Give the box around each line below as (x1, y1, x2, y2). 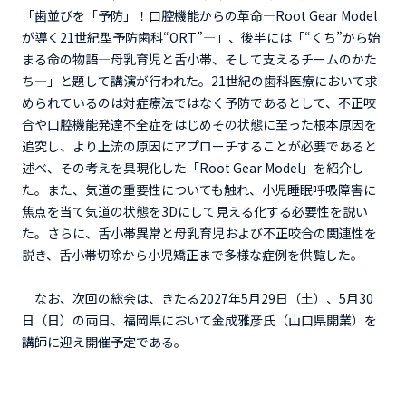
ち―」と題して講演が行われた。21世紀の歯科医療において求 (22, 72, 378, 91)
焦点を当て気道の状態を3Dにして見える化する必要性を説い (22, 202, 368, 221)
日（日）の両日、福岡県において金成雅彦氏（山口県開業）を (22, 311, 377, 330)
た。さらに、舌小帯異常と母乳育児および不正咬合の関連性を (22, 224, 377, 243)
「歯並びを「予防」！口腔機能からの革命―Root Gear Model (22, 6, 377, 25)
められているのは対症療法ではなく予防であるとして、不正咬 (22, 93, 376, 112)
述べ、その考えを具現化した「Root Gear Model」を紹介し (22, 159, 364, 178)
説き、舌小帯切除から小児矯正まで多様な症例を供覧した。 (22, 246, 363, 265)
